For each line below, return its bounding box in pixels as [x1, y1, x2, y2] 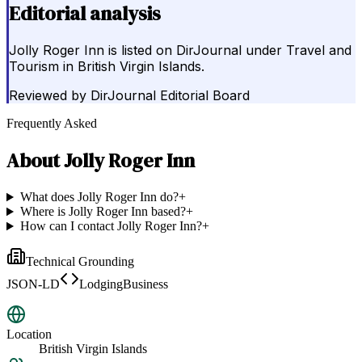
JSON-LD [6, 277, 60, 292]
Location [6, 327, 52, 342]
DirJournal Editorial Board [90, 87, 250, 104]
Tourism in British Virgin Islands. [9, 58, 204, 75]
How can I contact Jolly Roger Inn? [19, 219, 202, 234]
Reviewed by [9, 87, 86, 104]
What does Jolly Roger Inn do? [19, 190, 179, 204]
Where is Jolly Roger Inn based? [19, 204, 186, 219]
